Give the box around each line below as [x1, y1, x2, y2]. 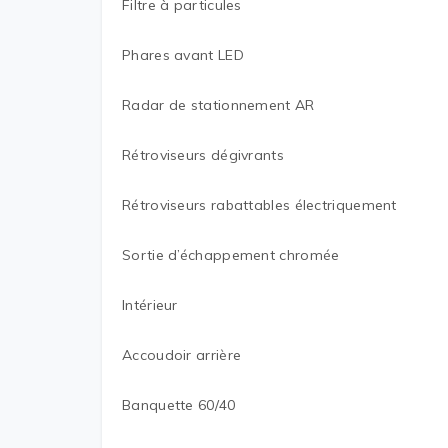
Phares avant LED [122, 46, 244, 64]
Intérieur [122, 296, 178, 314]
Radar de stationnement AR [122, 96, 315, 114]
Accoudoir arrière [122, 346, 242, 364]
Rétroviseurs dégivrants [122, 146, 284, 164]
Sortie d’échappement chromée [122, 246, 340, 264]
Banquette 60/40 [122, 396, 236, 414]
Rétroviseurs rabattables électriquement [122, 196, 397, 214]
